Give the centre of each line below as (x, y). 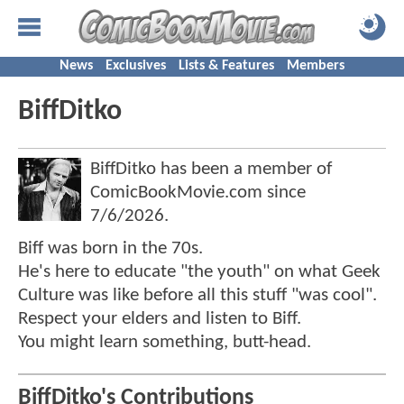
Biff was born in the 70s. (110, 248)
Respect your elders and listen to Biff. (160, 319)
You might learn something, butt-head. (165, 342)
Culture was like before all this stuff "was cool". (197, 295)
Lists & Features (226, 66)
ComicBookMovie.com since (198, 193)
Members (316, 66)
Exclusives (136, 66)
